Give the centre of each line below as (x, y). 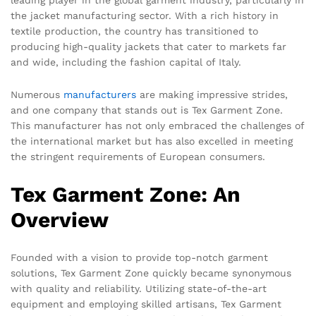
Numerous (37, 94)
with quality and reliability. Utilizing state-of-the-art (139, 289)
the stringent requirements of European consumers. (138, 156)
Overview (60, 219)
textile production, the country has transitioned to (134, 31)
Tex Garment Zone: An (126, 194)
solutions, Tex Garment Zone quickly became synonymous (151, 273)
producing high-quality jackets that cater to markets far (148, 46)
